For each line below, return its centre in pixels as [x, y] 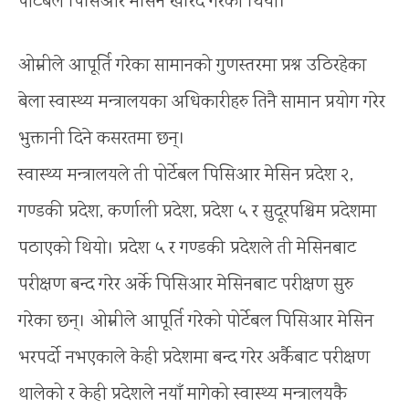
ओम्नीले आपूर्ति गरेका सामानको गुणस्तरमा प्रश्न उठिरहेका [192, 66]
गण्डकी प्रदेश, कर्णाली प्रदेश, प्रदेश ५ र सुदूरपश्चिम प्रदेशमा [197, 212]
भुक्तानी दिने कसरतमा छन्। [102, 139]
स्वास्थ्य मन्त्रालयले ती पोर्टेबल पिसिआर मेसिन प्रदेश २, [186, 175]
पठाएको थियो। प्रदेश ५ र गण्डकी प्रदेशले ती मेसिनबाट [187, 248]
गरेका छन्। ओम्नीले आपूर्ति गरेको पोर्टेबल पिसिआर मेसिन [196, 321]
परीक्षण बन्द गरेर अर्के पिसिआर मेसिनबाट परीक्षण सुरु [186, 285]
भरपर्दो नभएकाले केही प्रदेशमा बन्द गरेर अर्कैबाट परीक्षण [194, 358]
